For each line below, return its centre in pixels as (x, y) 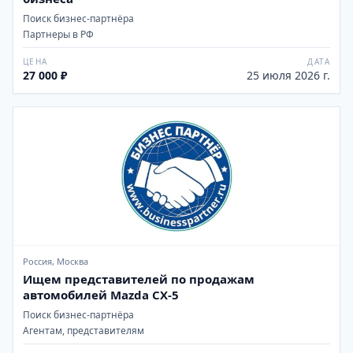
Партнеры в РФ (58, 34)
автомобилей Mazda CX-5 (101, 295)
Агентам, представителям (84, 331)
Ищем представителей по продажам (139, 279)
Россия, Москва (56, 261)
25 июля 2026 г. (288, 75)
